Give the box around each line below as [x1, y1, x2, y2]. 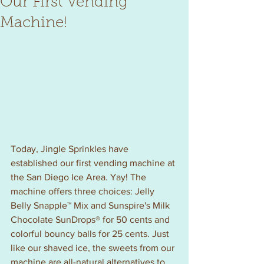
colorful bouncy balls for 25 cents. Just [11, 229, 171, 239]
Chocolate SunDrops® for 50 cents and [11, 214, 172, 225]
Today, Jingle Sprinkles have [11, 144, 131, 154]
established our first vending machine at [11, 158, 177, 169]
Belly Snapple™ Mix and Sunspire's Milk [11, 200, 172, 211]
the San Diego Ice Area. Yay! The [11, 172, 148, 183]
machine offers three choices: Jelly [11, 186, 157, 197]
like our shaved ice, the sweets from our [11, 243, 177, 253]
